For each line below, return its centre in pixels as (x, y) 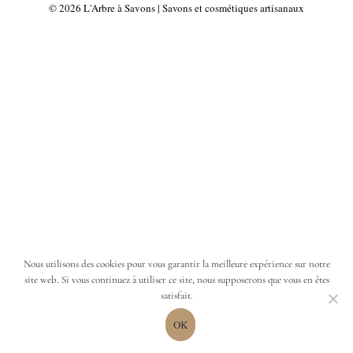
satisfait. (176, 295)
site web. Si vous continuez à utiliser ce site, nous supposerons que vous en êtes (176, 280)
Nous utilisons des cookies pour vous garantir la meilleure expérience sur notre (176, 264)
